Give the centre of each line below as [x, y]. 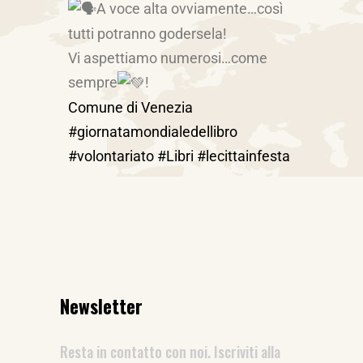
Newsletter [101, 306]
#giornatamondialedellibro [153, 132]
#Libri [175, 156]
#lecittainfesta [243, 156]
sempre [93, 82]
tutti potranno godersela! [147, 33]
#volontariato [111, 156]
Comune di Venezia [130, 107]
